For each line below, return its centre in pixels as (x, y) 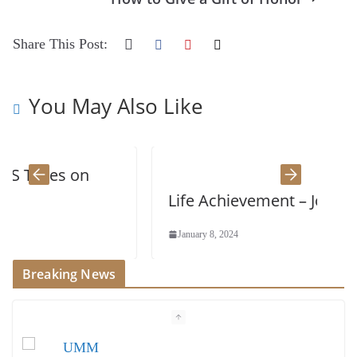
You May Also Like (116, 106)
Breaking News (69, 274)
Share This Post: (60, 43)
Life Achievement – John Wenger (210, 200)
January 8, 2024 (132, 234)
